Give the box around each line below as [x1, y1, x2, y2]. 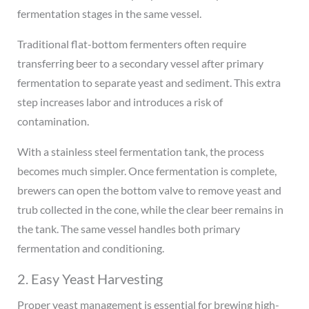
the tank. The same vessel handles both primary [17, 221, 240, 235]
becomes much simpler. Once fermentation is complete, [17, 163, 277, 177]
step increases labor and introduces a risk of [17, 94, 223, 108]
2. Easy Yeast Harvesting [17, 270, 163, 287]
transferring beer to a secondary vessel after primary [17, 56, 263, 70]
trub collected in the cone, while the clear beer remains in [17, 202, 283, 216]
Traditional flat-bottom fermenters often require [17, 37, 246, 50]
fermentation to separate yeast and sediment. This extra [17, 75, 281, 89]
